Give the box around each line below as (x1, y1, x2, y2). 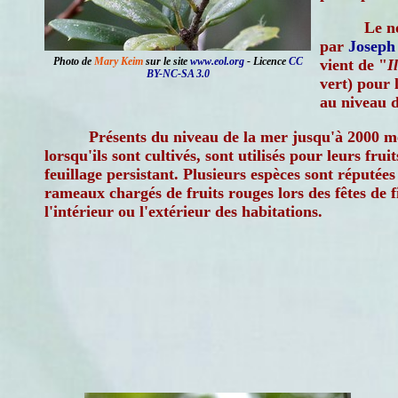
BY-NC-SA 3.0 (146, 68, 210, 80)
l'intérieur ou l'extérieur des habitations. (44, 203, 322, 220)
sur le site (142, 55, 190, 68)
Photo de (52, 55, 94, 68)
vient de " (320, 56, 387, 74)
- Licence (243, 55, 289, 68)
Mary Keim (93, 55, 143, 68)
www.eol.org (189, 55, 244, 68)
